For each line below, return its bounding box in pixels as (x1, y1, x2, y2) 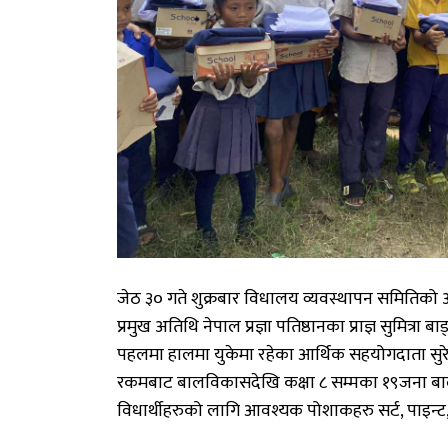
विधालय (244, 284, 299, 315)
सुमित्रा (380, 312, 421, 343)
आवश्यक (244, 396, 303, 427)
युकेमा (214, 340, 254, 371)
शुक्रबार (191, 284, 240, 315)
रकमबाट (117, 368, 173, 399)
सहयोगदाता (349, 340, 426, 371)
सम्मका (331, 368, 378, 399)
